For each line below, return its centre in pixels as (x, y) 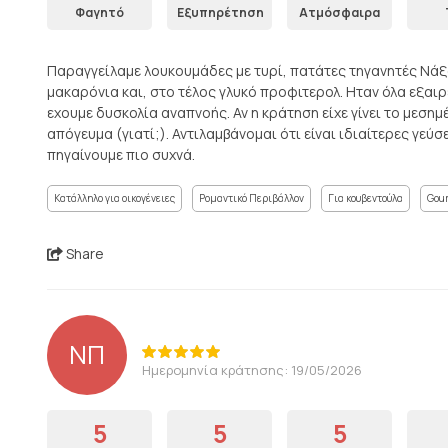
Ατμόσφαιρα (339, 12)
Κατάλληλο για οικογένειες (114, 198)
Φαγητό (99, 12)
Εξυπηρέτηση (220, 12)
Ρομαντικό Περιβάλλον (251, 198)
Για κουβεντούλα (365, 198)
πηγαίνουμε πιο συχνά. (121, 154)
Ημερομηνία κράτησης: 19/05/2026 (252, 369)
